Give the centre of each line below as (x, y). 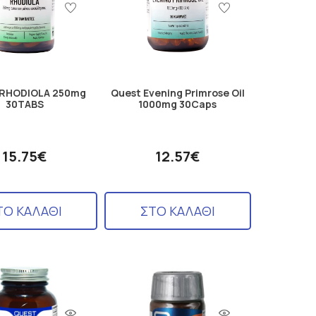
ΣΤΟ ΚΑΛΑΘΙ (177, 211)
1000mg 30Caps (178, 104)
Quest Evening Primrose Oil (177, 92)
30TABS (24, 104)
